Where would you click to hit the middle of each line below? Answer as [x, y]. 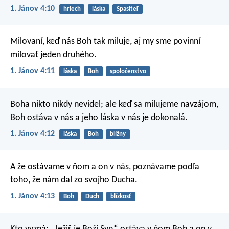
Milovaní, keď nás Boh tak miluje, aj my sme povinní [105, 42]
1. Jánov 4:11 [32, 71]
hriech [72, 9]
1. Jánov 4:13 [32, 197]
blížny [118, 134]
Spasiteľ [127, 9]
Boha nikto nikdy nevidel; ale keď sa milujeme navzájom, [114, 104]
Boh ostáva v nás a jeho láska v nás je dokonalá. [99, 118]
